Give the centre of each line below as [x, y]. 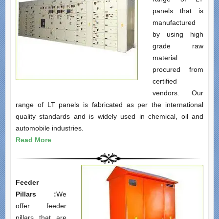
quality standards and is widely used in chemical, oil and [109, 117]
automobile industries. [49, 128]
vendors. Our [178, 93]
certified [164, 81]
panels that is [178, 11]
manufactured [174, 23]
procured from [178, 70]
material [165, 58]
